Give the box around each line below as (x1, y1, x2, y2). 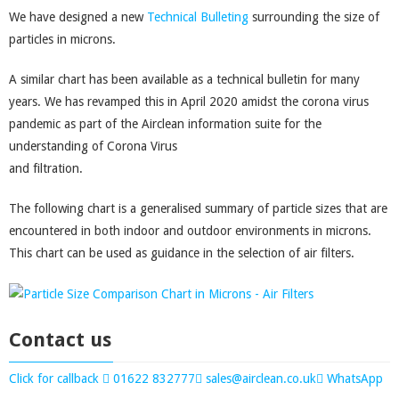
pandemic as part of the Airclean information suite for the (9, 117, 322, 131)
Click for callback (9, 370, 102, 386)
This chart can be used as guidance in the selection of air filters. (9, 246, 354, 260)
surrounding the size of (248, 10, 379, 24)
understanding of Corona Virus (9, 139, 177, 153)
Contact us (9, 328, 111, 351)
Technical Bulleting (147, 10, 248, 24)
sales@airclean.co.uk (202, 370, 316, 386)
